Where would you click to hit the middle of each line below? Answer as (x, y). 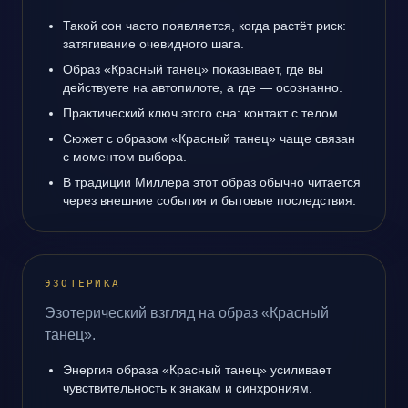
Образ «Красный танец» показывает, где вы (193, 69)
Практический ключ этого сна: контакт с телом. (202, 113)
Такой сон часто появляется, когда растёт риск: (204, 25)
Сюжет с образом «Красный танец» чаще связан (209, 138)
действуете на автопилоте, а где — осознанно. (203, 87)
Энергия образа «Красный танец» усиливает (197, 370)
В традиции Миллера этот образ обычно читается (212, 182)
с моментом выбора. (125, 157)
